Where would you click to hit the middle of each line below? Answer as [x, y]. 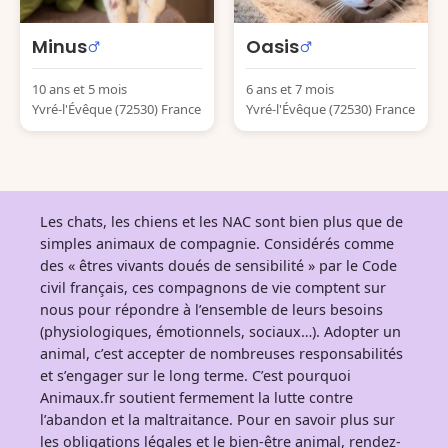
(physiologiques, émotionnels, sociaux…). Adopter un [220, 331]
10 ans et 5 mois [79, 89]
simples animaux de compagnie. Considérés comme [217, 243]
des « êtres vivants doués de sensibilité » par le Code [218, 265]
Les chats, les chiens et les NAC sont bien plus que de [221, 221]
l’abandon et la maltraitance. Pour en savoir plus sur [217, 419]
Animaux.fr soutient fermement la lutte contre [196, 397]
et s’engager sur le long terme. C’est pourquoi [195, 375]
